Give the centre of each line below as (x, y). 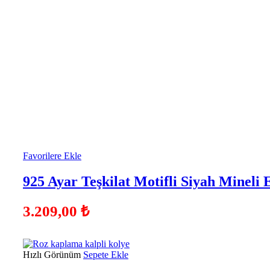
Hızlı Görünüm (52, 255)
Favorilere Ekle (52, 156)
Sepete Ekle (106, 255)
